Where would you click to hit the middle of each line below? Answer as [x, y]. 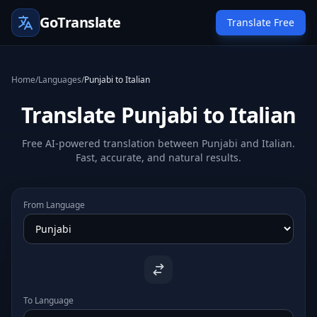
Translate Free [261, 22]
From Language [54, 205]
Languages [60, 80]
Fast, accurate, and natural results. [158, 157]
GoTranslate [80, 22]
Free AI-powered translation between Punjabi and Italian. [158, 143]
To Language [48, 300]
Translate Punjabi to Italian [158, 115]
